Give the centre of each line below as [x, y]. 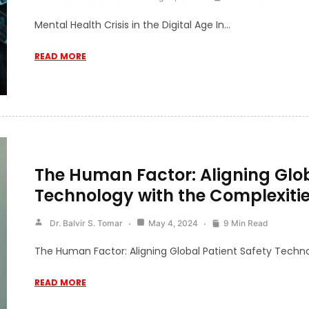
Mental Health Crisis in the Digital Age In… [132, 25]
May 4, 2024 [173, 223]
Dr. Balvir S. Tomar [86, 223]
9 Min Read [246, 223]
